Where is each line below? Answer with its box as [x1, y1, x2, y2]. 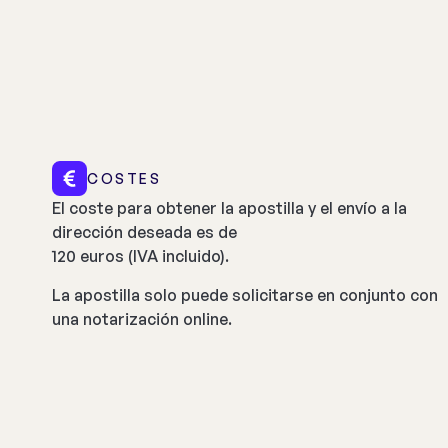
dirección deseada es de [52, 222, 241, 243]
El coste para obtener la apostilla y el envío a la [52, 198, 407, 219]
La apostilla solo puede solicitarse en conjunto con [52, 284, 438, 305]
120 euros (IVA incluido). [52, 246, 229, 267]
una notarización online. [52, 308, 236, 329]
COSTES [87, 170, 162, 188]
